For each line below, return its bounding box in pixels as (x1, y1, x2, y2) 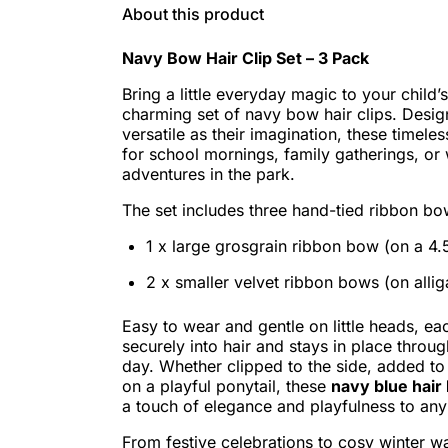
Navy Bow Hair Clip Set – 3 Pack (122, 48, 369, 69)
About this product (122, 4, 264, 25)
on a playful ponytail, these (122, 376, 331, 397)
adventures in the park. (122, 164, 295, 185)
